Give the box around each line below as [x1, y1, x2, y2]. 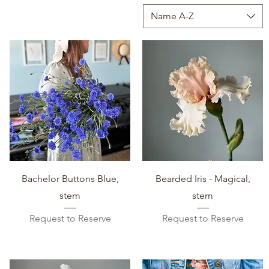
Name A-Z [151, 10, 194, 22]
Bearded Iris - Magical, [155, 172, 250, 184]
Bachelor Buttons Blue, [21, 172, 119, 184]
